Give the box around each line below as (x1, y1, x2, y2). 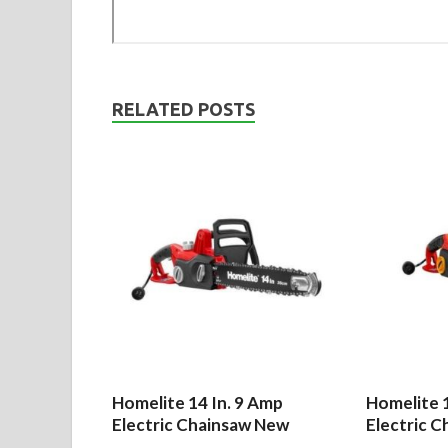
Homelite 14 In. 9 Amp (112, 391, 283, 413)
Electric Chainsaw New (112, 413, 289, 435)
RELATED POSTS (112, 98, 255, 119)
